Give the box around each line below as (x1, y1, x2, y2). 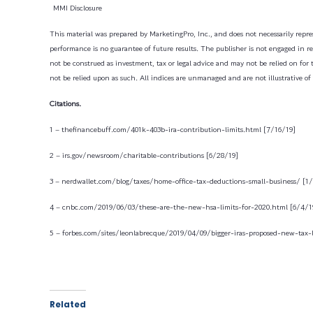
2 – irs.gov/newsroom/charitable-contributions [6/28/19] (50, 149, 238, 161)
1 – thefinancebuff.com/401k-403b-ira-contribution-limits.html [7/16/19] (50, 123, 296, 135)
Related (50, 298, 86, 311)
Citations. (50, 97, 81, 109)
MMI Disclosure (53, 1, 102, 13)
